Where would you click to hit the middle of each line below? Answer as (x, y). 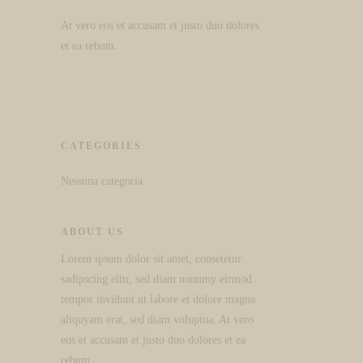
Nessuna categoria (102, 181)
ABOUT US (93, 232)
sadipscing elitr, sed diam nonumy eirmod (157, 279)
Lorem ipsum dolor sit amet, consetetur (152, 259)
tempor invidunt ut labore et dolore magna (158, 299)
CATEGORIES (102, 146)
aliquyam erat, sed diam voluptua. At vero (158, 320)
